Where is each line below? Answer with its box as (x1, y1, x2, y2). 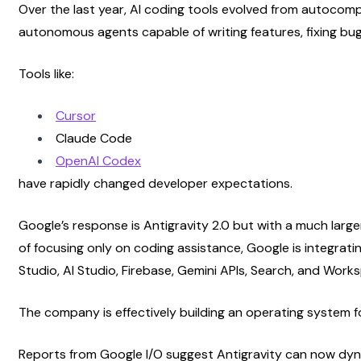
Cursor (56, 106, 96, 124)
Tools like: (19, 64, 74, 82)
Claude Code (56, 129, 132, 147)
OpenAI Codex (56, 151, 141, 169)
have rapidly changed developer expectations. (19, 174, 293, 192)
